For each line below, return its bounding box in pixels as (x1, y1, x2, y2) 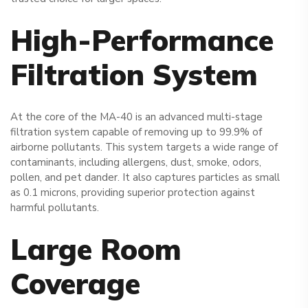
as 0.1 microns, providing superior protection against (10, 186, 255, 200)
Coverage (10, 265, 140, 302)
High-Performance (10, 21, 274, 58)
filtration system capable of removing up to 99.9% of (10, 125, 262, 140)
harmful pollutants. (10, 201, 99, 215)
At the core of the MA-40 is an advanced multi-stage (10, 110, 263, 124)
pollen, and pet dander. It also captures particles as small (10, 170, 280, 185)
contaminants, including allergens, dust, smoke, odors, (10, 155, 261, 170)
